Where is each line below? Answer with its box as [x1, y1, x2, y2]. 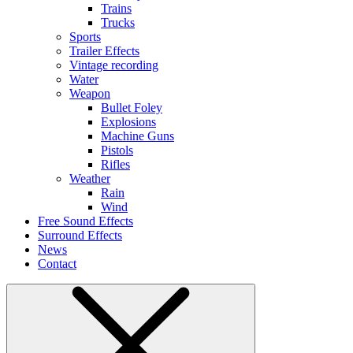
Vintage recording [69, 58, 158, 72]
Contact [38, 257, 76, 271]
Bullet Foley [101, 101, 162, 115]
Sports [69, 30, 101, 44]
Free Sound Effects [38, 214, 133, 229]
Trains [101, 2, 132, 16]
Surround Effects [38, 229, 122, 243]
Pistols [101, 143, 133, 158]
